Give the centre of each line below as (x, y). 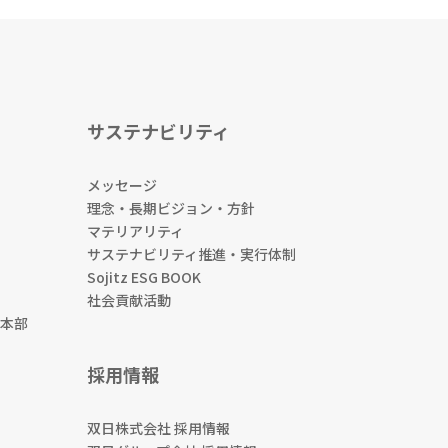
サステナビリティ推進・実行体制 (191, 253)
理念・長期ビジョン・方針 (171, 207)
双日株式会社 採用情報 (158, 427)
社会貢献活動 (129, 299)
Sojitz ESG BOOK (144, 276)
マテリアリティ (135, 230)
